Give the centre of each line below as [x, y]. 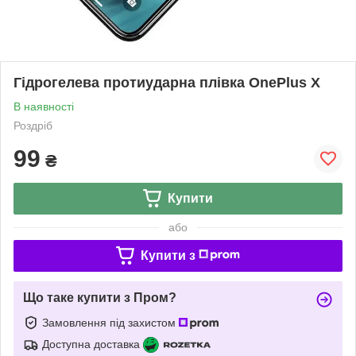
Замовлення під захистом [110, 322]
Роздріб [33, 125]
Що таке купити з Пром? [100, 297]
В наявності [44, 106]
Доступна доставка [91, 344]
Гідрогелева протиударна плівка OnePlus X [167, 82]
